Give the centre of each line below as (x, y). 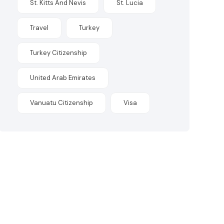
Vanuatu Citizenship (62, 103)
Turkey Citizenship (59, 53)
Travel (39, 28)
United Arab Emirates (63, 78)
